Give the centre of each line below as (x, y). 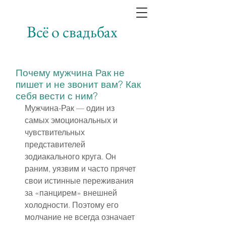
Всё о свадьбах (72, 32)
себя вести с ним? (57, 96)
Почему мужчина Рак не (70, 73)
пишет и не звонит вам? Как (78, 84)
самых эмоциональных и (72, 120)
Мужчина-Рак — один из (71, 108)
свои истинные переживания (80, 181)
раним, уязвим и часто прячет (81, 168)
